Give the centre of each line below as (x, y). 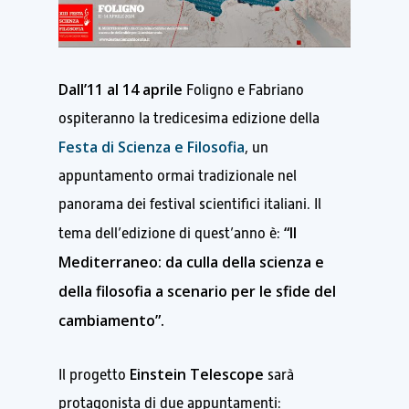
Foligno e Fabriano (243, 90)
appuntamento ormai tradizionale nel (178, 176)
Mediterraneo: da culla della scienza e (191, 262)
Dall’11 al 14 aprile (121, 89)
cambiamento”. (111, 320)
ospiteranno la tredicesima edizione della (189, 118)
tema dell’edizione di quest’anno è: (169, 233)
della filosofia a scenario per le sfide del (197, 291)
